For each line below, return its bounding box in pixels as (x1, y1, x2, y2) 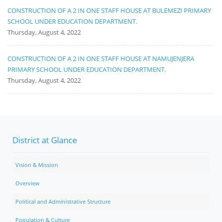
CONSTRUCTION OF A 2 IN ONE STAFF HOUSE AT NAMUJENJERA (7, 54, 194, 63)
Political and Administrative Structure (15, 197, 111, 205)
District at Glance (12, 134, 77, 146)
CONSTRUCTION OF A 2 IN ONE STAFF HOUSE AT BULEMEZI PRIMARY (7, 5, 211, 15)
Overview (15, 179, 40, 187)
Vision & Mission (15, 161, 58, 168)
